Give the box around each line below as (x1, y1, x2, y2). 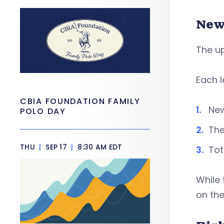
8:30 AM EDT (75, 142, 122, 152)
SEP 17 (43, 142, 69, 152)
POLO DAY (20, 105, 69, 117)
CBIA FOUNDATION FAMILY (20, 95, 140, 107)
